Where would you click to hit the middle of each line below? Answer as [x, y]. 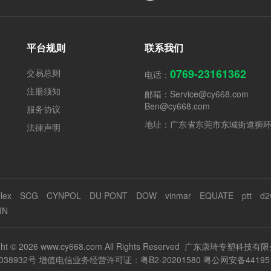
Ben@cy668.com [177, 106]
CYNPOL [64, 195]
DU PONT [109, 195]
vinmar [178, 195]
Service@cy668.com [209, 94]
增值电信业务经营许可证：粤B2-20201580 [119, 260]
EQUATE [217, 195]
